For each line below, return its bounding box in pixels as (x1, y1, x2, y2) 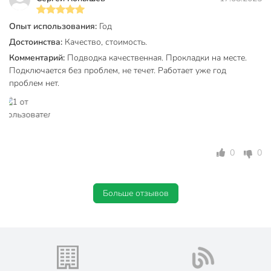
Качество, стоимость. (65, 36, 147, 48)
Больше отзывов (102, 188, 169, 200)
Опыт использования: (9, 21, 99, 33)
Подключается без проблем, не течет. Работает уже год (9, 65, 226, 77)
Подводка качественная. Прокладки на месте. (67, 52, 247, 64)
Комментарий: (9, 52, 67, 64)
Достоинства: (9, 36, 65, 48)
